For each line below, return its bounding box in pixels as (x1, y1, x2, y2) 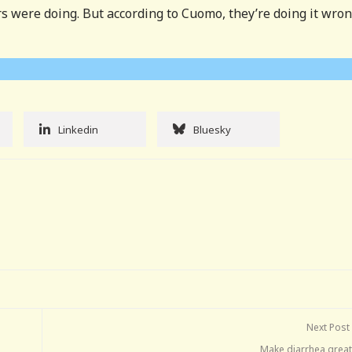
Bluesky (193, 122, 231, 137)
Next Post (306, 320, 350, 334)
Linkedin (58, 122, 98, 137)
